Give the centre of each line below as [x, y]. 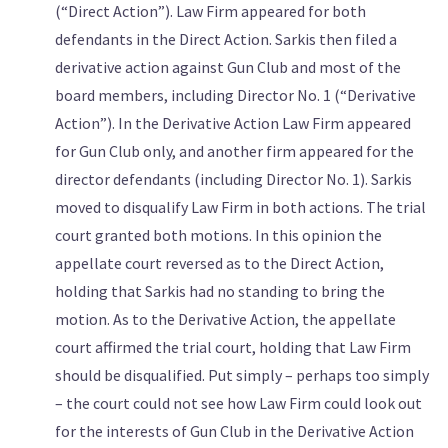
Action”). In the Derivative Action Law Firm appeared [233, 122]
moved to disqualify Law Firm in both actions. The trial [240, 206]
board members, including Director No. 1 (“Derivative [235, 94]
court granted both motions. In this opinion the [218, 234]
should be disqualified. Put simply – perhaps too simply [242, 374]
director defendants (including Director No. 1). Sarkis [233, 178]
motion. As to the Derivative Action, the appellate [225, 318]
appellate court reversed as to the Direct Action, [219, 262]
